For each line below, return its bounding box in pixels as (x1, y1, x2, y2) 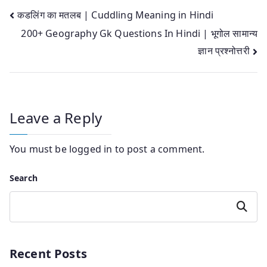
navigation (9, 29, 105, 55)
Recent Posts (10, 245, 87, 262)
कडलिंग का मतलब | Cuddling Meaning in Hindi (17, 8, 214, 21)
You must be (10, 142, 69, 156)
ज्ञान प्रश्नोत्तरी (198, 44, 250, 58)
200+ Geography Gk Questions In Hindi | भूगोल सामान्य (21, 27, 257, 41)
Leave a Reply (10, 107, 103, 128)
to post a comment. (112, 142, 205, 156)
